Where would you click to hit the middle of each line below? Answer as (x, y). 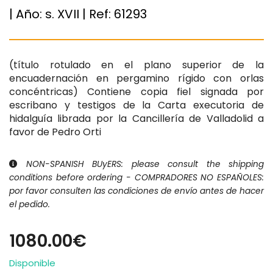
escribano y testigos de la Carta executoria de (136, 105)
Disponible (32, 263)
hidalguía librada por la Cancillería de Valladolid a (136, 119)
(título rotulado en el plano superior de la (136, 65)
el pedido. (30, 205)
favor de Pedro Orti (55, 132)
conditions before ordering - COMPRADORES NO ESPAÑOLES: (136, 178)
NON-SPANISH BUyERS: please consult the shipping (141, 165)
